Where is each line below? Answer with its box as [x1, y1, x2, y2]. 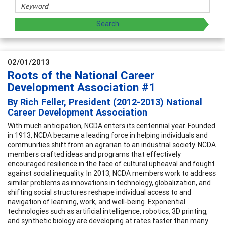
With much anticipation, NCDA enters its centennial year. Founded [8, 121, 215, 130]
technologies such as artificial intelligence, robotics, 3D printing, [8, 206, 208, 216]
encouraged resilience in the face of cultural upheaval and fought [8, 159, 215, 168]
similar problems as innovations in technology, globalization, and [8, 178, 211, 187]
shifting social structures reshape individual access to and [8, 187, 191, 197]
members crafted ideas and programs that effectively [8, 149, 181, 159]
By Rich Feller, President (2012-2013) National [8, 96, 202, 108]
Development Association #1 [8, 80, 155, 94]
